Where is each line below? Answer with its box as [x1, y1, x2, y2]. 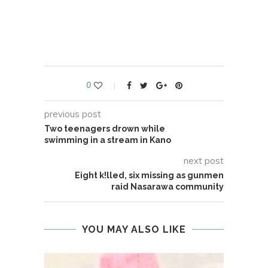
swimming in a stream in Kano [44, 135, 171, 145]
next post [184, 155, 224, 167]
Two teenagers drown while [44, 124, 165, 134]
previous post [44, 108, 101, 120]
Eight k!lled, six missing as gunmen [75, 170, 224, 181]
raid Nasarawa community [111, 182, 224, 192]
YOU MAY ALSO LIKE [82, 224, 186, 236]
